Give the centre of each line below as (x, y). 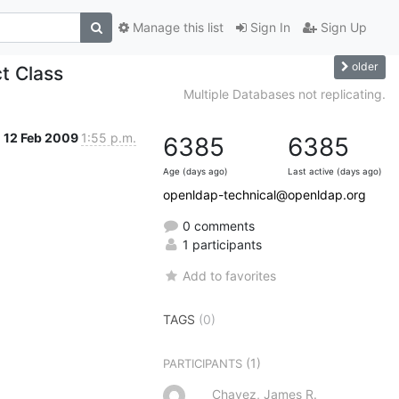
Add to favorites (230, 275)
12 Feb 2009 (42, 137)
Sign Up (342, 28)
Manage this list (176, 28)
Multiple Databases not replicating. (285, 94)
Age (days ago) (195, 171)
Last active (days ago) (335, 171)
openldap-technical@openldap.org (265, 194)
